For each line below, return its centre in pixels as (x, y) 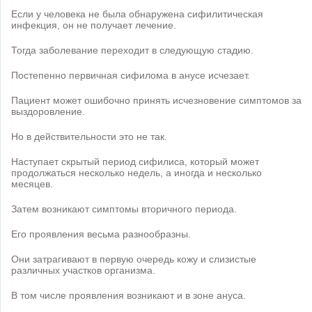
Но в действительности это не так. (89, 136)
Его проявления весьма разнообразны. (101, 234)
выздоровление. (48, 111)
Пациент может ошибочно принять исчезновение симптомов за (156, 100)
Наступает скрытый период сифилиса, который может (135, 161)
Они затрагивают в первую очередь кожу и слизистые (134, 259)
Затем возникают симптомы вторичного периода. (124, 209)
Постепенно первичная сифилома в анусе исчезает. (131, 75)
